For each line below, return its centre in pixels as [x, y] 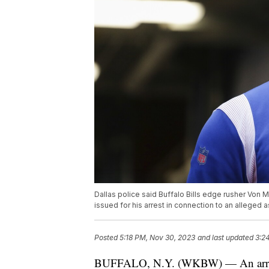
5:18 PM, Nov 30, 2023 [157, 238]
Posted [107, 238]
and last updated [225, 238]
